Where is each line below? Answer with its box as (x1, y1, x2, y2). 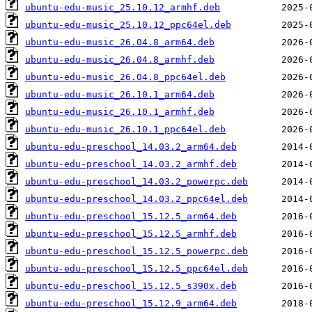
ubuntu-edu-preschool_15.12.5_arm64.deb (25, 211, 237, 222)
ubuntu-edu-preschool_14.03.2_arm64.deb (25, 141, 237, 153)
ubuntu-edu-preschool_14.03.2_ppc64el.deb (25, 194, 248, 205)
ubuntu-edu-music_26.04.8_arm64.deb (25, 37, 214, 48)
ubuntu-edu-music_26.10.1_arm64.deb (25, 89, 214, 100)
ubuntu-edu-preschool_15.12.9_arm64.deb (25, 298, 237, 309)
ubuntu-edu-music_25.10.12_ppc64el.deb (25, 19, 231, 31)
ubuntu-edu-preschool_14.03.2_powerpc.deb (25, 176, 248, 187)
